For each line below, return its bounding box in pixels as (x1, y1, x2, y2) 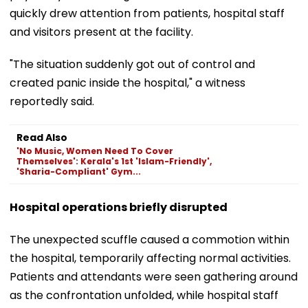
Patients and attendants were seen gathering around (10, 268, 298, 285)
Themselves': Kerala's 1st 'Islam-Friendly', (16, 155, 212, 167)
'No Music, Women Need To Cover (16, 144, 173, 157)
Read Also (16, 130, 67, 144)
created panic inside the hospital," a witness (10, 74, 245, 91)
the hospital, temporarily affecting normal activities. (10, 250, 291, 266)
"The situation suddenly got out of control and (10, 56, 255, 72)
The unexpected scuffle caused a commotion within (10, 231, 289, 247)
